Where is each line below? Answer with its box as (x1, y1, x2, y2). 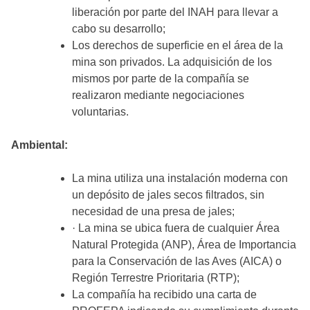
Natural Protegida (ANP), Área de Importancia (72, 239, 296, 251)
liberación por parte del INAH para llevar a (72, 6, 278, 19)
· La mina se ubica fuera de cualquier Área (72, 222, 280, 235)
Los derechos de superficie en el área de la (72, 39, 283, 52)
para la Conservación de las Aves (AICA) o (72, 255, 282, 268)
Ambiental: (11, 139, 68, 152)
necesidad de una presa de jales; (72, 206, 235, 218)
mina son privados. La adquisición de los (72, 56, 272, 69)
